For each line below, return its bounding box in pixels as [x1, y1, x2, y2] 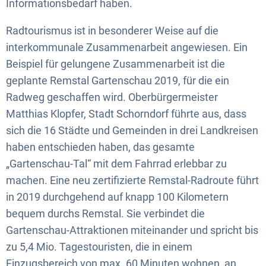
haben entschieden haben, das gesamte [6, 141, 195, 153]
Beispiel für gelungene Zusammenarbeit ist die [6, 58, 225, 70]
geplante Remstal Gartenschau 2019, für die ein [6, 74, 229, 87]
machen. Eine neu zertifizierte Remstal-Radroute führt [6, 174, 259, 186]
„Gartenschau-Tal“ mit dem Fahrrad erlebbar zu [6, 157, 227, 170]
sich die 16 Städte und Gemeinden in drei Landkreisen [6, 124, 258, 137]
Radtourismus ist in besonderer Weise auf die [6, 24, 218, 37]
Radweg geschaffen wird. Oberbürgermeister [6, 91, 218, 103]
